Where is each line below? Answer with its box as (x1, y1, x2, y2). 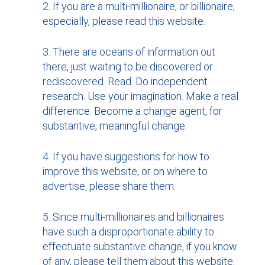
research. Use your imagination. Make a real (42, 89, 238, 102)
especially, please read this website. (42, 14, 205, 27)
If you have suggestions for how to (52, 150, 209, 163)
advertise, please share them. (42, 179, 176, 192)
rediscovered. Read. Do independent (42, 75, 208, 88)
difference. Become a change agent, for (42, 104, 222, 117)
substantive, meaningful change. (42, 119, 187, 132)
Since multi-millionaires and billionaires (52, 210, 224, 223)
